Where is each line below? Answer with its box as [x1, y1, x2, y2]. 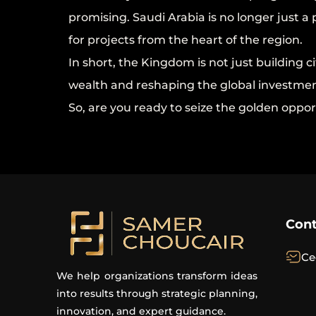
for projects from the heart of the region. [68, 33, 303, 47]
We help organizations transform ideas [56, 269, 257, 282]
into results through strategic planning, [56, 287, 257, 300]
